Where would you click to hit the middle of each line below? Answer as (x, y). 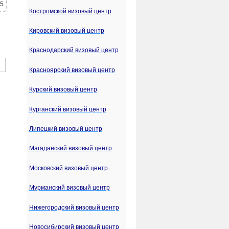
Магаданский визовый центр (70, 148)
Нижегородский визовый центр (74, 207)
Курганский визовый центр (67, 109)
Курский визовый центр (63, 90)
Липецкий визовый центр (65, 129)
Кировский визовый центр (66, 30)
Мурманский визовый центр (69, 188)
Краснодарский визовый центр (74, 50)
